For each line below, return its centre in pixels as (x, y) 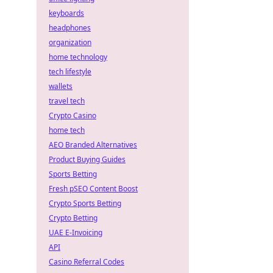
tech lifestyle (70, 72)
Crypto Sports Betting (85, 203)
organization (70, 42)
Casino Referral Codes (87, 262)
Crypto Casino (73, 115)
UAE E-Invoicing (76, 232)
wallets (61, 86)
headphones (70, 28)
